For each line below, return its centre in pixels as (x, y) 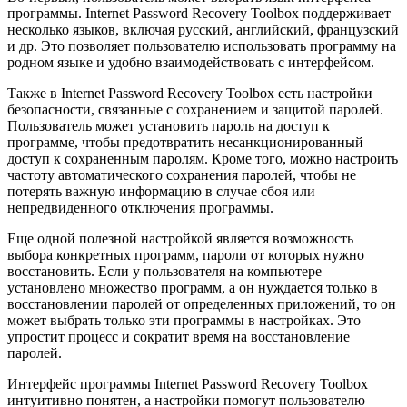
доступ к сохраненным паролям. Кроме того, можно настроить (203, 158)
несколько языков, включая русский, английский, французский (203, 29)
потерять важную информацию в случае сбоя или (161, 191)
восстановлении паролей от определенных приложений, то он (202, 303)
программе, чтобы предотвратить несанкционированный (185, 142)
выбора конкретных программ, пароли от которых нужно (186, 254)
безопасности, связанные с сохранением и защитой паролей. (195, 109)
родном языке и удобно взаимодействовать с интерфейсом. (191, 62)
